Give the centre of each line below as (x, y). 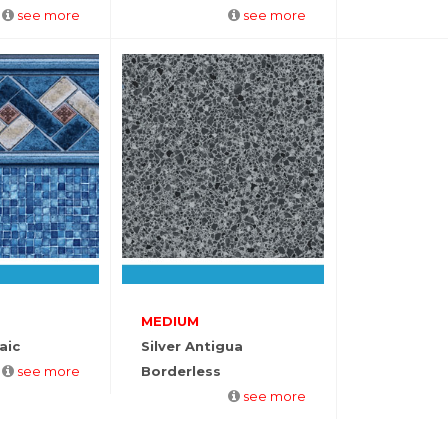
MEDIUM (169, 321)
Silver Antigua (191, 346)
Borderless (180, 371)
